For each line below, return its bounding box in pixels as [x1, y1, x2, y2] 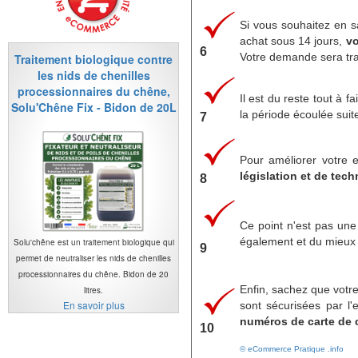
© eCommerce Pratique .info [240, 344, 344, 353]
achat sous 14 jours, [240, 34, 346, 47]
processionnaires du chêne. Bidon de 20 [18, 268, 169, 280]
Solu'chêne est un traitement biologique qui [13, 236, 174, 248]
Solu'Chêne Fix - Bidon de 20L [10, 98, 177, 115]
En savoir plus [62, 297, 125, 312]
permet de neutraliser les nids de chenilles [16, 252, 171, 264]
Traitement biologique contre [14, 50, 173, 67]
